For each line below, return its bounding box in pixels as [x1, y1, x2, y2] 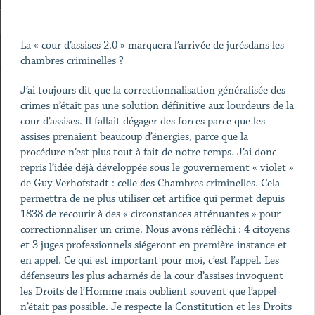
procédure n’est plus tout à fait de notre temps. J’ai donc [20, 146, 276, 159]
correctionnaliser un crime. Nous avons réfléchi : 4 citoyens [20, 223, 290, 236]
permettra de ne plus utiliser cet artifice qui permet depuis [20, 192, 285, 205]
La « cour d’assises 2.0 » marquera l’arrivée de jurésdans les [20, 39, 284, 52]
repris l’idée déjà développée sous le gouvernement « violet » [20, 161, 294, 174]
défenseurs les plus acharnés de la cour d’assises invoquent [20, 269, 283, 283]
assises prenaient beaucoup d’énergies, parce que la [20, 130, 248, 143]
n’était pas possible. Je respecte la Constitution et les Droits [20, 300, 292, 314]
